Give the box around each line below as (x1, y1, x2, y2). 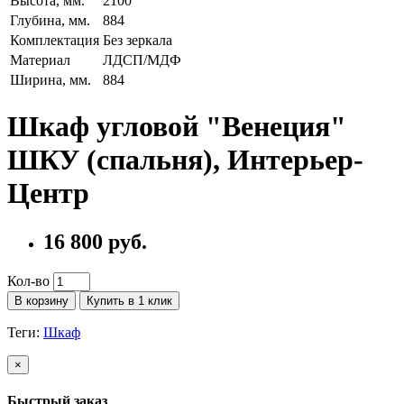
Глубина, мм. (10, 12, 90, 28)
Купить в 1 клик (87, 293, 172, 308)
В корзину (14, 293, 69, 308)
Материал (10, 51, 70, 68)
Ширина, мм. (10, 71, 91, 87)
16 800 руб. (43, 229, 147, 253)
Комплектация (10, 32, 99, 48)
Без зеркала (103, 32, 172, 48)
